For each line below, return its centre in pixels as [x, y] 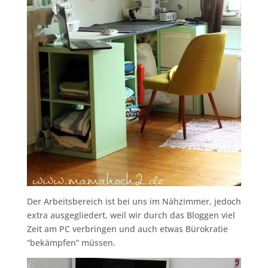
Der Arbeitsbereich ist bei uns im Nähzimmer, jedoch [134, 201]
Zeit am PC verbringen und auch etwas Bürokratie [127, 229]
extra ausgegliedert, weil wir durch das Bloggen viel [131, 215]
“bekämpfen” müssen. [71, 242]
